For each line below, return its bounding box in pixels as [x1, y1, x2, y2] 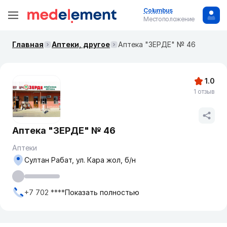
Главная [12, 40, 44, 49]
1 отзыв [194, 88, 215, 95]
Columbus [143, 7, 173, 14]
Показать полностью [65, 188, 139, 197]
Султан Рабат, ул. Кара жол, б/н [24, 156, 136, 164]
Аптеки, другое [52, 40, 110, 49]
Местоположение [143, 15, 195, 23]
